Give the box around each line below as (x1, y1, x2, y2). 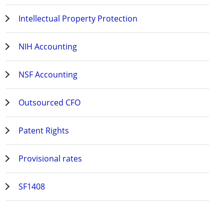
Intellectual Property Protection (18, 12, 137, 24)
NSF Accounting (18, 68, 77, 80)
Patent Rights (18, 124, 69, 136)
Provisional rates (18, 152, 82, 164)
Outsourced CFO (18, 96, 80, 108)
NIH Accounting (18, 40, 77, 52)
